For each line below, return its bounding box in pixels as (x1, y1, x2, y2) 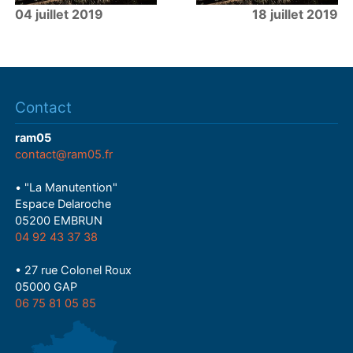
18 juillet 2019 (251, 6, 338, 23)
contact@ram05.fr (15, 147, 113, 162)
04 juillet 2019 (15, 6, 104, 23)
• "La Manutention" (15, 180, 118, 195)
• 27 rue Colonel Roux (15, 263, 132, 278)
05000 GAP (15, 280, 78, 295)
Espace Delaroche (15, 197, 112, 212)
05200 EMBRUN (15, 214, 103, 229)
